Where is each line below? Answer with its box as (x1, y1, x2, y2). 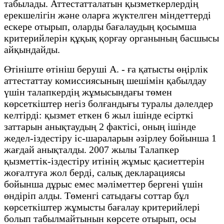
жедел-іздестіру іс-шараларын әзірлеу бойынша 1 (4, 132, 216, 143)
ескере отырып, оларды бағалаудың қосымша (4, 20, 196, 32)
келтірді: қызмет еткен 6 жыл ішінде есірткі (4, 109, 193, 120)
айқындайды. (4, 43, 60, 55)
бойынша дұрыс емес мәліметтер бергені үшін (4, 178, 203, 189)
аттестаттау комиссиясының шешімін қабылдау (4, 74, 206, 86)
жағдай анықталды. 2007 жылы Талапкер (4, 143, 179, 155)
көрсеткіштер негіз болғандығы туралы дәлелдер (4, 97, 213, 109)
